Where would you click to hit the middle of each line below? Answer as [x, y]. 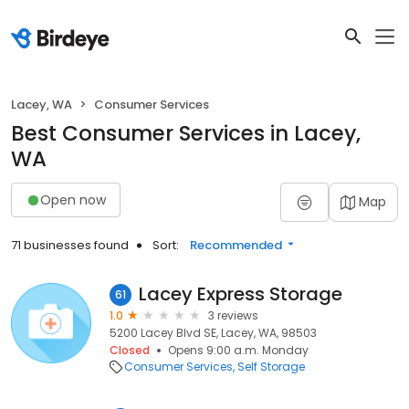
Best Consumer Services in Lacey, [186, 133]
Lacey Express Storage [241, 294]
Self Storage [271, 367]
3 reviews [233, 315]
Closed [130, 350]
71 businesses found [70, 245]
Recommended [236, 245]
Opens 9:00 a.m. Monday [238, 350]
